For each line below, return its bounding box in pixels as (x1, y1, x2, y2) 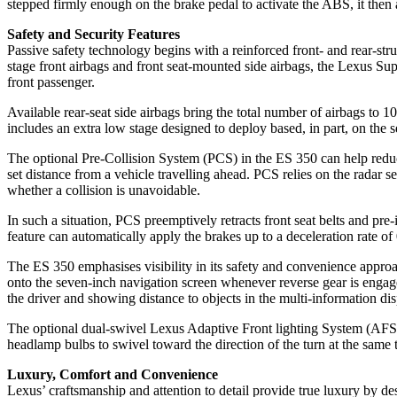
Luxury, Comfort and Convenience (7, 367, 218, 383)
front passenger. (7, 74, 95, 90)
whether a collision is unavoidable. (7, 183, 200, 198)
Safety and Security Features (7, 27, 180, 43)
